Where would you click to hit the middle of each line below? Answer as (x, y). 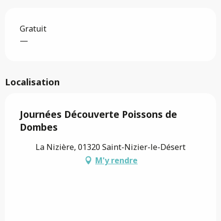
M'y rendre (116, 160)
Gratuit (33, 28)
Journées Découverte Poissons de (98, 114)
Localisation (32, 82)
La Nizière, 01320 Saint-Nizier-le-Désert (110, 147)
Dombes (39, 127)
